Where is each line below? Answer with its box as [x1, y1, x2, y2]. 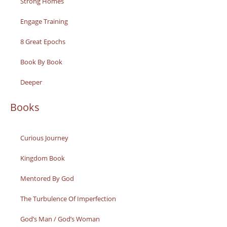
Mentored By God [20, 173, 74, 183]
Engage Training [20, 16, 68, 26]
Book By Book [20, 57, 62, 66]
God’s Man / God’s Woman [20, 214, 100, 223]
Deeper [20, 77, 42, 87]
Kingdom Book [20, 153, 65, 163]
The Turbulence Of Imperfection [20, 194, 116, 203]
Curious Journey [20, 133, 68, 142]
